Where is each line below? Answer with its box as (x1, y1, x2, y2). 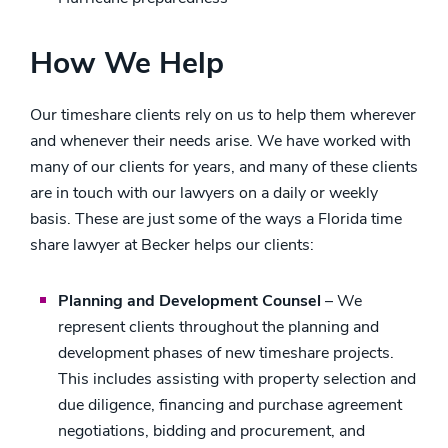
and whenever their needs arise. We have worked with (30, 130, 411, 152)
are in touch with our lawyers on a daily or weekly (30, 182, 378, 204)
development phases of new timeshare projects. (58, 342, 394, 364)
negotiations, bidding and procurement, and (58, 420, 365, 442)
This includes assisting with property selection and (58, 368, 416, 390)
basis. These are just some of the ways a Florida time (30, 208, 402, 230)
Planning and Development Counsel (58, 290, 321, 312)
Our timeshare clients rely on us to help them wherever (30, 104, 416, 126)
